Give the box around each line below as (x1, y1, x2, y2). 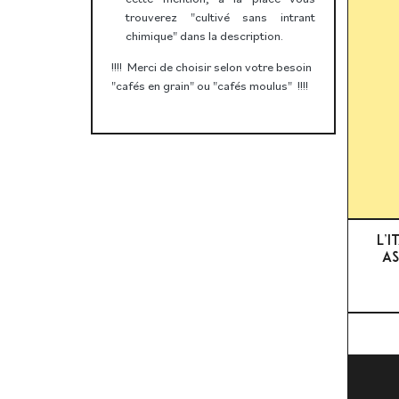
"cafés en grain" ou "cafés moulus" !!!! (110, 77, 308, 94)
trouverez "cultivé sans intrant (126, 9, 315, 26)
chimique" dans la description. (126, 28, 284, 45)
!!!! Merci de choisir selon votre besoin (110, 59, 312, 76)
